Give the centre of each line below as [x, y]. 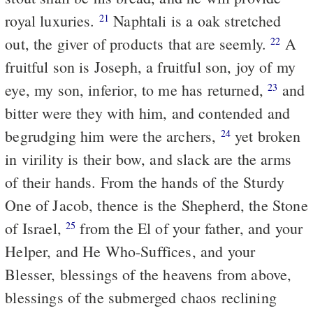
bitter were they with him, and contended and [148, 112]
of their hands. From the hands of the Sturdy [145, 182]
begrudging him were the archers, [113, 136]
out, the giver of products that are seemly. [138, 43]
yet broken [265, 136]
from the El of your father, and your [189, 228]
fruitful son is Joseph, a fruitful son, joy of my [151, 66]
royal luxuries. [52, 20]
